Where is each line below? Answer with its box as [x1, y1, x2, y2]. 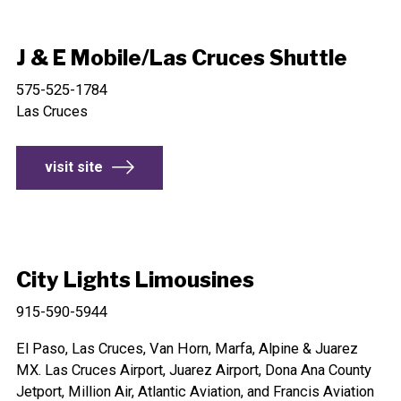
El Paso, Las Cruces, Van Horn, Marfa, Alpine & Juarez [15, 339, 358, 357]
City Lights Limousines [15, 267, 254, 294]
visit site [44, 158, 103, 176]
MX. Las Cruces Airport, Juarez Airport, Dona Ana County [15, 361, 371, 379]
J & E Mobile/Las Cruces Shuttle [15, 44, 347, 71]
